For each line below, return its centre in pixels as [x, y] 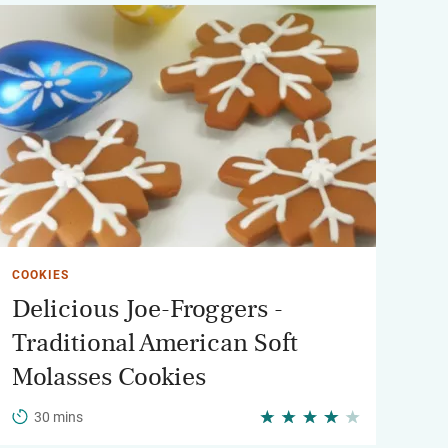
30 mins [58, 417]
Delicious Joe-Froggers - [147, 309]
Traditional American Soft [155, 343]
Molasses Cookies [109, 377]
